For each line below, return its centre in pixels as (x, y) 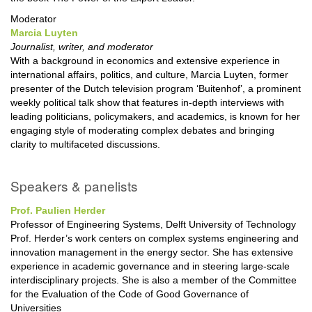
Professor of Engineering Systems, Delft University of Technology (153, 224)
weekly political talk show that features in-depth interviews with (147, 102)
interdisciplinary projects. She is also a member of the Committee (154, 280)
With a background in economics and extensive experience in (145, 60)
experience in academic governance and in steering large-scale (150, 266)
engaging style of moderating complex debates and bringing (142, 130)
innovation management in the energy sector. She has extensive (152, 252)
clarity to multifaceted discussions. (85, 144)
